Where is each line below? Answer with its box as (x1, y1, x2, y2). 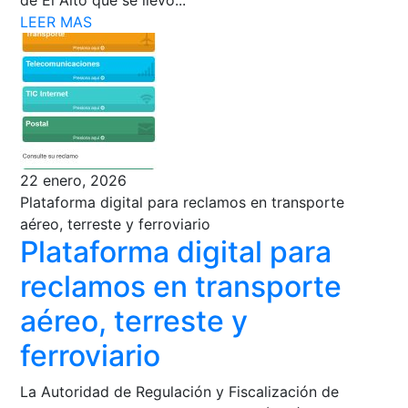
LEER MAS (20, 12, 93, 31)
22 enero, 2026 (20, 170, 127, 189)
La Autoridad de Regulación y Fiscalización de (20, 382, 340, 401)
